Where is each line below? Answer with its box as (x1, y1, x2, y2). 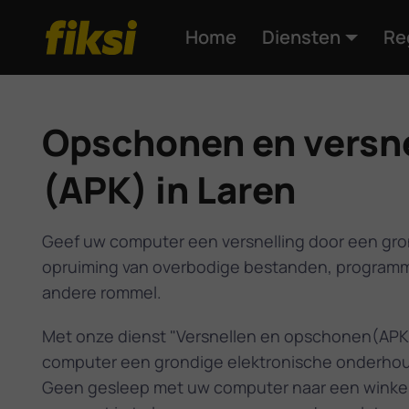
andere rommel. (41, 280, 162, 303)
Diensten (261, 24, 341, 49)
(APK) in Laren (41, 163, 296, 215)
